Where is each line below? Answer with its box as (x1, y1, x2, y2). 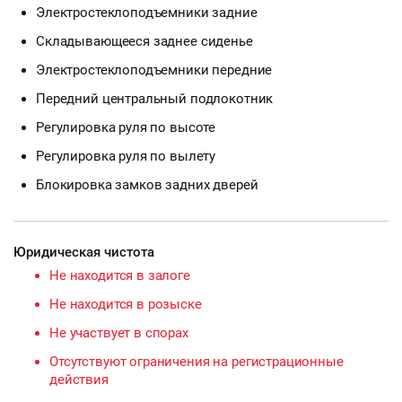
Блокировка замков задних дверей (36, 176, 258, 193)
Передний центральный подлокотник (36, 90, 274, 107)
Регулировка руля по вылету (36, 147, 216, 164)
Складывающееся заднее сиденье (36, 32, 253, 49)
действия (49, 371, 109, 388)
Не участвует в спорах (49, 324, 188, 341)
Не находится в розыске (49, 295, 202, 312)
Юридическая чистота (13, 243, 154, 260)
